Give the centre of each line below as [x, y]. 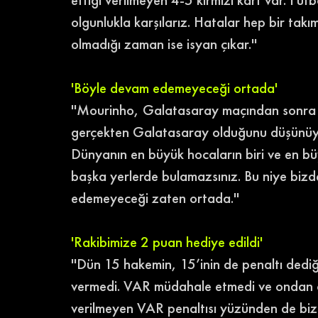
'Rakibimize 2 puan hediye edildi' [167, 242]
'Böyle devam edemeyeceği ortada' [174, 88]
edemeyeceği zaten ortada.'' [155, 198]
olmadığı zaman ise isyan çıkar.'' [164, 44]
